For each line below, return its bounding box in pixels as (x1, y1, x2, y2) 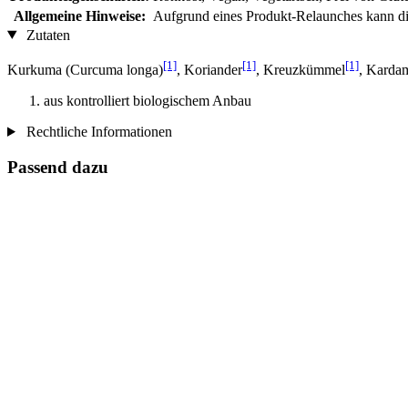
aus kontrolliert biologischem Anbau (44, 92, 251, 108)
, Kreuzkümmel (256, 61, 345, 77)
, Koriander (177, 61, 242, 77)
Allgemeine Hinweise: (14, 7, 146, 24)
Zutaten (22, 26, 70, 43)
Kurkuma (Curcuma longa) (7, 61, 163, 77)
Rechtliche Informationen (22, 123, 172, 139)
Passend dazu (7, 157, 108, 177)
